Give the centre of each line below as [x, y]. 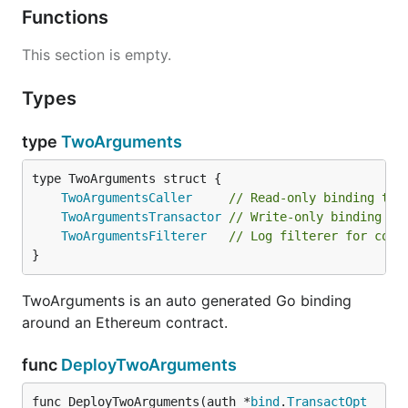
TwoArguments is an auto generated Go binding [187, 301]
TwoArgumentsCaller [127, 198]
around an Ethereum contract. [125, 322]
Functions [67, 17]
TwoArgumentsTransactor [141, 217]
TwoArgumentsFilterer [134, 236]
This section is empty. [97, 55]
